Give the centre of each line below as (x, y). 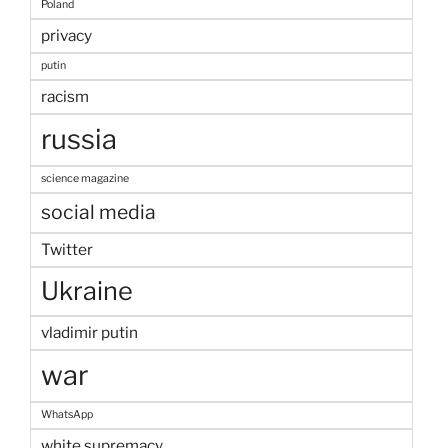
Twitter (67, 249)
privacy (66, 35)
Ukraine (87, 290)
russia (79, 139)
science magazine (85, 178)
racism (65, 96)
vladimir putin (89, 332)
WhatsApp (67, 414)
